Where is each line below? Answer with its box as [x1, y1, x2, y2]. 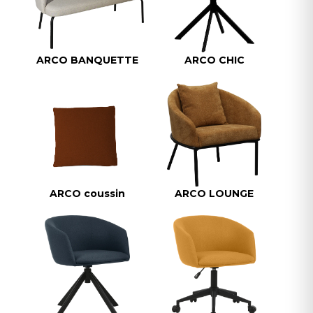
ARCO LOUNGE [175, 187, 254, 201]
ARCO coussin [50, 187, 126, 201]
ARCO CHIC [184, 54, 245, 67]
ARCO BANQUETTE [36, 54, 139, 67]
